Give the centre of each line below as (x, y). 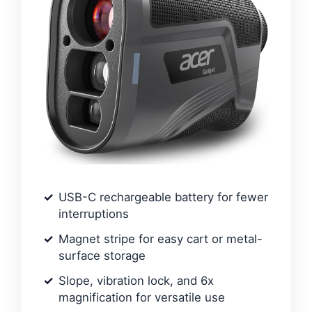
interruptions (94, 213)
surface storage (102, 255)
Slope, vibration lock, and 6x (136, 280)
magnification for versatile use (142, 297)
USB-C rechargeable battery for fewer (163, 197)
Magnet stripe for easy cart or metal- (161, 239)
